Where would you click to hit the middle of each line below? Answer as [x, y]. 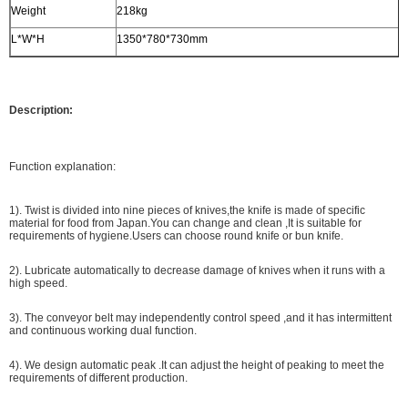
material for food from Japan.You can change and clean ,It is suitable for [185, 223]
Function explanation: [62, 167]
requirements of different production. [98, 378]
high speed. [38, 283]
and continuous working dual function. [103, 331]
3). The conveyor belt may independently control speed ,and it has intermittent [200, 318]
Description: [41, 110]
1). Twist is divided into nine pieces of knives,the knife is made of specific [187, 210]
